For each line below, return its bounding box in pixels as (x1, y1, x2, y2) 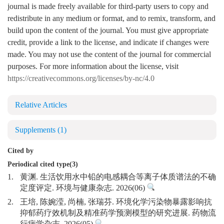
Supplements (15, 125, 57, 135)
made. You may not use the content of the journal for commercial (7, 50, 211, 60)
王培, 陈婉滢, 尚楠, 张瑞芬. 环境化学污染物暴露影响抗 (20, 197, 212, 207)
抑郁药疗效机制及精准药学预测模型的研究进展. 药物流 (20, 208, 216, 218)
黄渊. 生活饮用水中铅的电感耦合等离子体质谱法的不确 (20, 172, 216, 182)
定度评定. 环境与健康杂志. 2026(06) (20, 183, 147, 193)
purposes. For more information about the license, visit (7, 62, 178, 72)
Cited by (7, 147, 33, 155)
